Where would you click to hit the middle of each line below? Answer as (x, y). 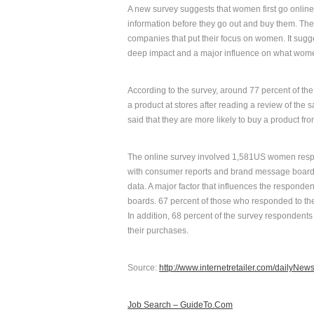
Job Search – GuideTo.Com (180, 305)
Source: (143, 268)
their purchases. (158, 231)
